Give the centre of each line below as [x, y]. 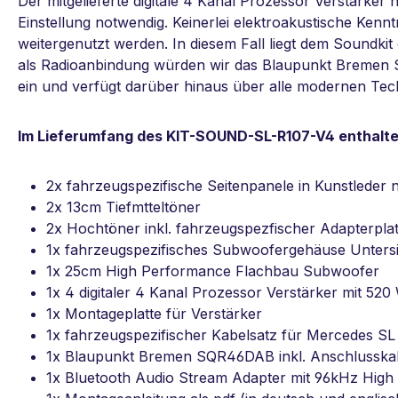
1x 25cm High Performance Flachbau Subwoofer [213, 271]
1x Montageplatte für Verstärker [154, 314]
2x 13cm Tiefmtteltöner [123, 207]
